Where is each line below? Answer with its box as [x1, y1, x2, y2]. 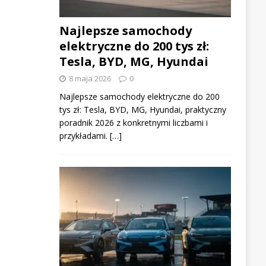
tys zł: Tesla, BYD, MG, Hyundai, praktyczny [59, 103, 226, 115]
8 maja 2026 [68, 72, 111, 84]
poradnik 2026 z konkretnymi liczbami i [59, 116, 208, 128]
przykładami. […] [59, 129, 122, 141]
